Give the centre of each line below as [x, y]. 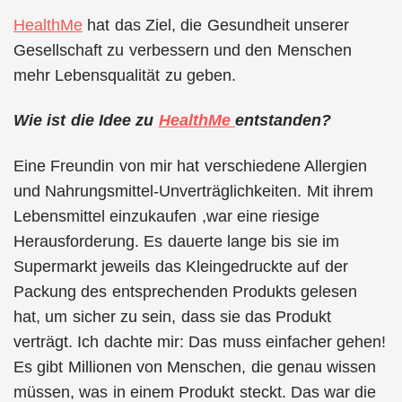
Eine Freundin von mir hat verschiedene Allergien [190, 166]
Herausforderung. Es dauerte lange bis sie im [176, 241]
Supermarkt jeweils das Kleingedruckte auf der [181, 266]
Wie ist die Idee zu [86, 120]
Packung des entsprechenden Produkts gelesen [186, 291]
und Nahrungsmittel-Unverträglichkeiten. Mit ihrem [193, 191]
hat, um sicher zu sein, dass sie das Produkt [173, 316]
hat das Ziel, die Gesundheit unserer [216, 25]
